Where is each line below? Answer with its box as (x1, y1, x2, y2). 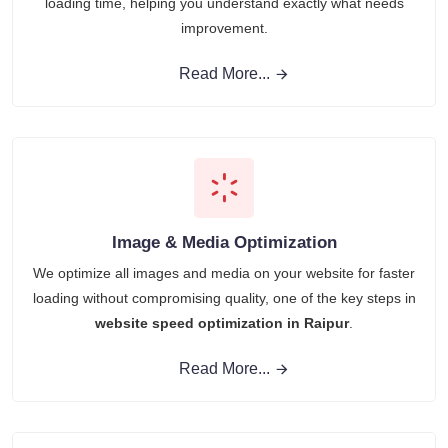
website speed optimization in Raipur (95, 315, 349, 332)
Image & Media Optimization (111, 233, 337, 253)
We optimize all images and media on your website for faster (33, 265, 415, 282)
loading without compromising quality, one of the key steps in (32, 290, 416, 307)
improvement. (180, 20, 268, 37)
